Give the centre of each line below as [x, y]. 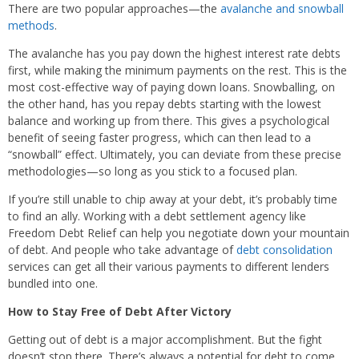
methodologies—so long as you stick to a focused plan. [153, 171]
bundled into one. [53, 284]
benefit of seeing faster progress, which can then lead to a [159, 138]
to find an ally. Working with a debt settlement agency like [157, 216]
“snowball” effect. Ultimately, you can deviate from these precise [175, 155]
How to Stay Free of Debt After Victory [120, 312]
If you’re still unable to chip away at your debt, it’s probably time [173, 200]
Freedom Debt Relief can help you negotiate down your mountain [179, 233]
